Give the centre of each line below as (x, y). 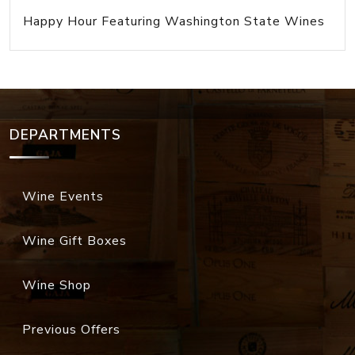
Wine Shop (57, 286)
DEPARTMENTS (65, 135)
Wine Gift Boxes (74, 241)
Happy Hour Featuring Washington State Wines (174, 22)
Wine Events (63, 197)
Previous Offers (71, 330)
